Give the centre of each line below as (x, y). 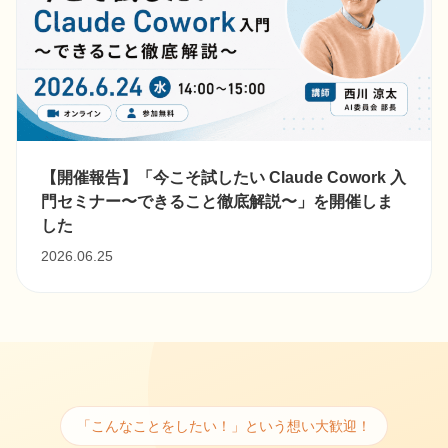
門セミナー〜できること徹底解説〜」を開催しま (217, 200)
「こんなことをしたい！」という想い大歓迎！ (224, 425)
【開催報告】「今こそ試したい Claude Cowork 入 (224, 176)
